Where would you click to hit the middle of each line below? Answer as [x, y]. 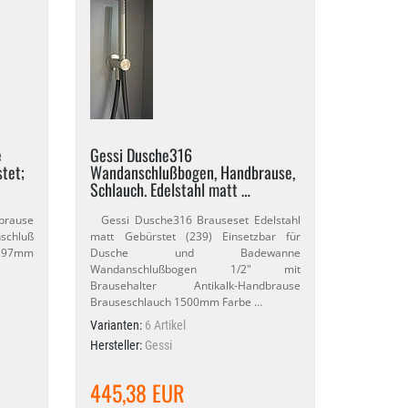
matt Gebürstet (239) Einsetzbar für [195, 236]
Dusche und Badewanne [195, 253]
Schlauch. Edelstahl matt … [171, 189]
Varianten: [118, 325]
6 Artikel [166, 325]
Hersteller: [118, 345]
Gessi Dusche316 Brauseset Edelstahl [195, 220]
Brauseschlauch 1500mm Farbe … [177, 302]
